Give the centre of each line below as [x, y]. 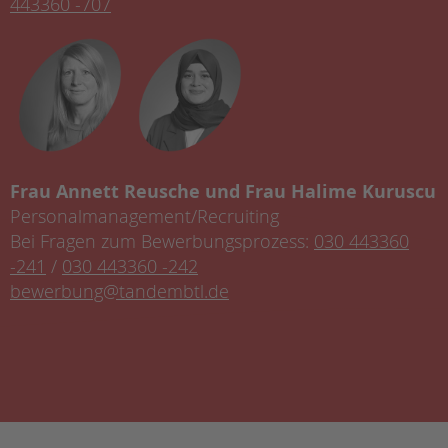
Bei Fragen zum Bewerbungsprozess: [162, 241]
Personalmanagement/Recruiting [144, 216]
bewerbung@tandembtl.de [119, 291]
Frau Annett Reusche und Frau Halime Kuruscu [223, 191]
